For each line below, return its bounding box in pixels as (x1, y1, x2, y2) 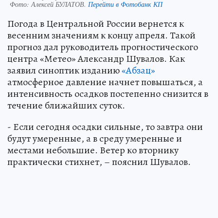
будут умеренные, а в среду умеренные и (7, 131, 182, 145)
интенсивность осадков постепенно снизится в (7, 87, 208, 100)
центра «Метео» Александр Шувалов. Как (7, 52, 185, 65)
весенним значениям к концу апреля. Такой (7, 28, 196, 42)
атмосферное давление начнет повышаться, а (7, 75, 203, 89)
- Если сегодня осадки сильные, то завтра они (7, 120, 203, 133)
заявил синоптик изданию (7, 63, 122, 77)
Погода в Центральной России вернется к (7, 17, 184, 30)
